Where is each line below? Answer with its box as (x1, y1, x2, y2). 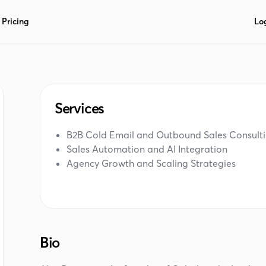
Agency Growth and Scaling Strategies (66, 157, 236, 169)
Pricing (2, 16, 30, 27)
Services (54, 100, 104, 117)
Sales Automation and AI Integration (66, 143, 227, 155)
